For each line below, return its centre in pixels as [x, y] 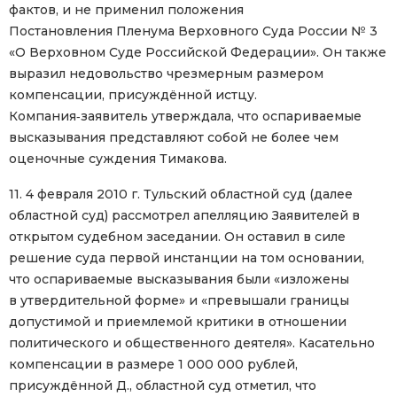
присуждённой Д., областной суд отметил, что [163, 386]
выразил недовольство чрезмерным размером [166, 74]
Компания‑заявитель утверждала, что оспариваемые [185, 117]
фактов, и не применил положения [126, 10]
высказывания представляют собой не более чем [174, 138]
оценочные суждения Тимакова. [118, 159]
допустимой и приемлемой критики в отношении [178, 322]
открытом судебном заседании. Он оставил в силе [177, 237]
